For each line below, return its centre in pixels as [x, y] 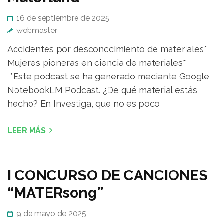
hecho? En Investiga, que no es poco [84, 104]
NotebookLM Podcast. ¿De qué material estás [102, 90]
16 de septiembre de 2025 [63, 18]
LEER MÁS [26, 131]
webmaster [37, 31]
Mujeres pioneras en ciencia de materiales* [97, 63]
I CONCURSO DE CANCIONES [108, 175]
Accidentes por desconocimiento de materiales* [107, 49]
